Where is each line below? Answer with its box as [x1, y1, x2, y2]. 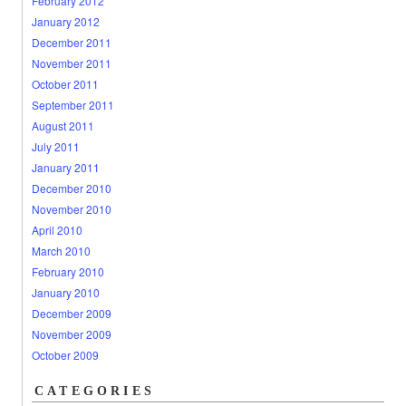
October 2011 [31, 76, 99, 92]
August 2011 [31, 118, 94, 133]
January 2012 [31, 14, 100, 29]
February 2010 [31, 264, 104, 279]
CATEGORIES [34, 384, 155, 398]
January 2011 [31, 159, 100, 175]
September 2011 [31, 97, 114, 112]
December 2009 [31, 305, 111, 321]
